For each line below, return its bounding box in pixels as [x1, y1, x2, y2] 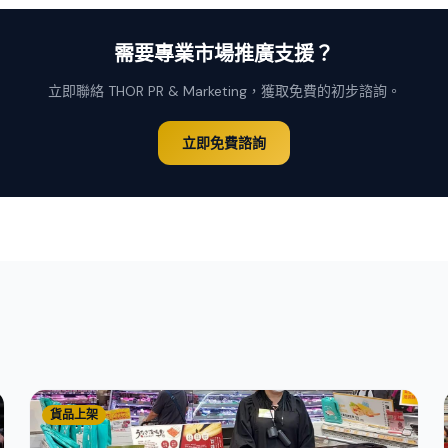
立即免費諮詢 [182, 134, 266, 152]
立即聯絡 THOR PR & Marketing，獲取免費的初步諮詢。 [47, 82, 401, 100]
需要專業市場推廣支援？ [114, 43, 334, 67]
